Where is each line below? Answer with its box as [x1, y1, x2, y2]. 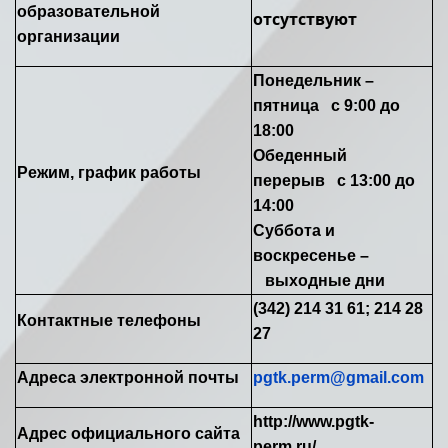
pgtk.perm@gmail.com [253, 368, 424, 386]
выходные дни [253, 271, 385, 289]
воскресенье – [253, 246, 369, 264]
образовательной [17, 2, 160, 20]
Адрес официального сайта [17, 424, 240, 442]
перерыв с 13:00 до [253, 171, 415, 189]
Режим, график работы [17, 163, 201, 181]
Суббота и [253, 221, 335, 239]
